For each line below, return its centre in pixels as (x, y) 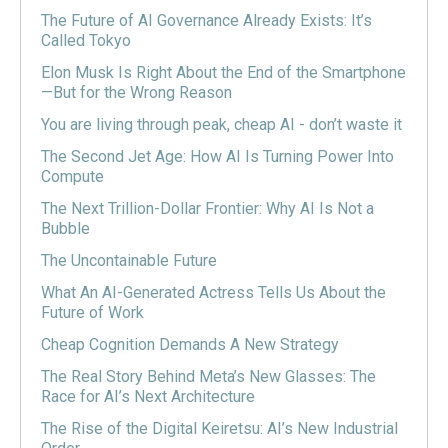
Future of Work (92, 312)
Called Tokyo (86, 40)
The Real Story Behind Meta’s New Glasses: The (208, 376)
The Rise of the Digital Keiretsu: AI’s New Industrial (219, 428)
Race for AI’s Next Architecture (148, 396)
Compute (72, 176)
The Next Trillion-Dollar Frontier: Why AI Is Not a (207, 208)
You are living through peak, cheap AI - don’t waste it (221, 124)
